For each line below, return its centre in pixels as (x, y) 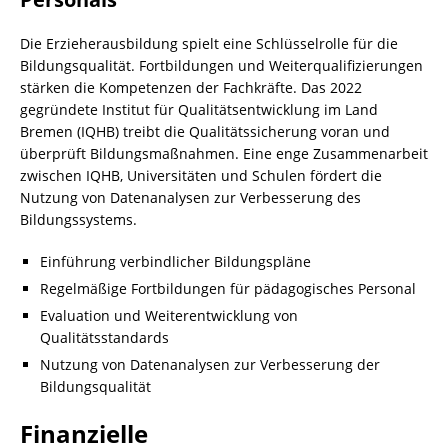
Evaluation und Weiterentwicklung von (169, 315)
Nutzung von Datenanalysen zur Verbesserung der (210, 364)
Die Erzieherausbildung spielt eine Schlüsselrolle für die (209, 43)
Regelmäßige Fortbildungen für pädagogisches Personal (228, 288)
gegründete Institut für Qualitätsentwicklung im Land (199, 109)
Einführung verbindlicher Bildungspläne (175, 261)
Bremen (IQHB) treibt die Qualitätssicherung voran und (205, 131)
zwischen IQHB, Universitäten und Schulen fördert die (201, 175)
